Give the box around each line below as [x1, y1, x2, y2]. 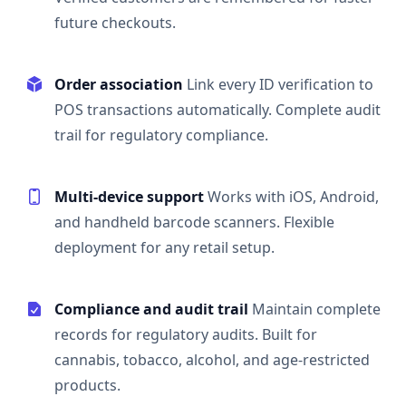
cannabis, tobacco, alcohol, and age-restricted [54, 350, 370, 371]
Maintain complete [252, 299, 381, 320]
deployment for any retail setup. [54, 237, 275, 258]
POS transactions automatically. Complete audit [54, 100, 381, 121]
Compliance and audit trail [54, 299, 248, 320]
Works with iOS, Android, [208, 187, 379, 208]
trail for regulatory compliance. [54, 125, 268, 146]
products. [54, 375, 121, 396]
